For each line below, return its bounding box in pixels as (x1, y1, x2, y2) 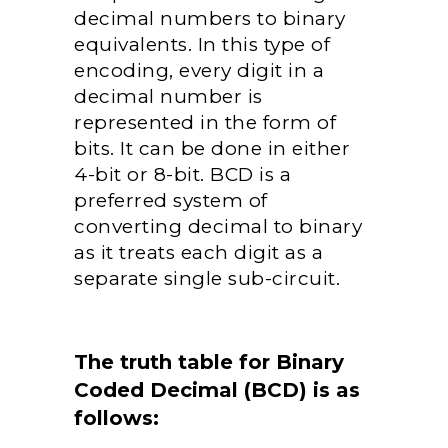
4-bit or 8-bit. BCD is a (74, 163, 291, 186)
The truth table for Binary (74, 350, 344, 374)
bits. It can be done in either (74, 137, 350, 160)
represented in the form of (74, 111, 336, 134)
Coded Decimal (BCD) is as (74, 378, 360, 402)
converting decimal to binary (74, 215, 362, 238)
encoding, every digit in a (74, 59, 324, 82)
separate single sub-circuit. (74, 267, 346, 290)
